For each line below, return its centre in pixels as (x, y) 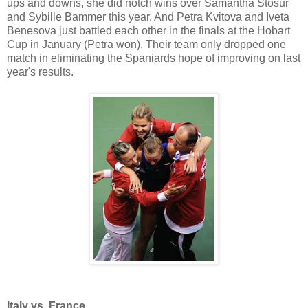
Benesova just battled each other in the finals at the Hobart (148, 30)
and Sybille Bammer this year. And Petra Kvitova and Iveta (148, 16)
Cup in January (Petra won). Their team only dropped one (146, 44)
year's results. (40, 71)
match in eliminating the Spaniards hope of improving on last (154, 58)
